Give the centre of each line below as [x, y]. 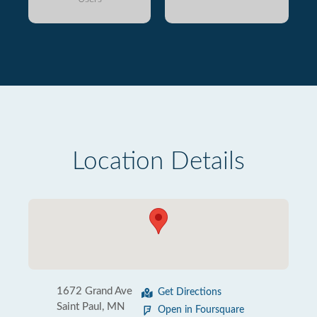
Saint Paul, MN [91, 307]
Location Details [158, 162]
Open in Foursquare [201, 310]
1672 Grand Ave [94, 291]
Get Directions [190, 292]
